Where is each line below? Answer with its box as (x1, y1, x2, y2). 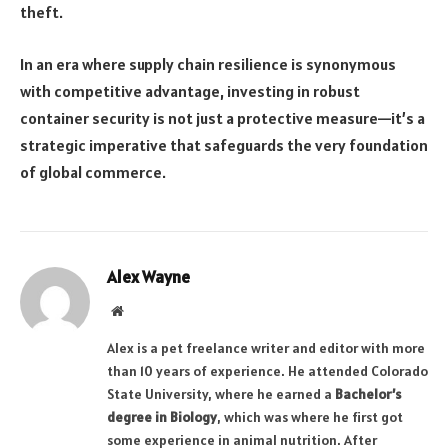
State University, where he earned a (107, 384, 335, 403)
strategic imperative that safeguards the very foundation (20, 134, 428, 155)
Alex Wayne (107, 265, 190, 288)
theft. (20, 2, 63, 23)
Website (122, 302, 167, 317)
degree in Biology (107, 407, 217, 426)
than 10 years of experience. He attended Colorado (107, 361, 428, 380)
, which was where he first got (217, 407, 403, 426)
